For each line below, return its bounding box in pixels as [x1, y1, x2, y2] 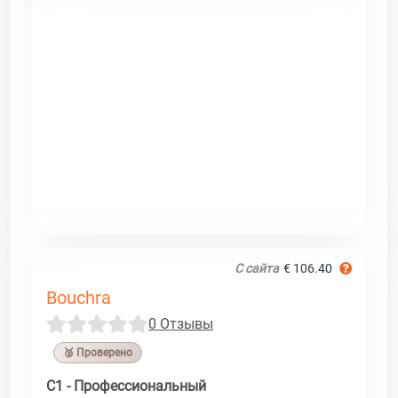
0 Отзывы [148, 314, 213, 332]
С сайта [235, 260, 279, 275]
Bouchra [46, 286, 111, 308]
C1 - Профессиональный [46, 377, 206, 394]
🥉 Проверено [63, 346, 132, 359]
